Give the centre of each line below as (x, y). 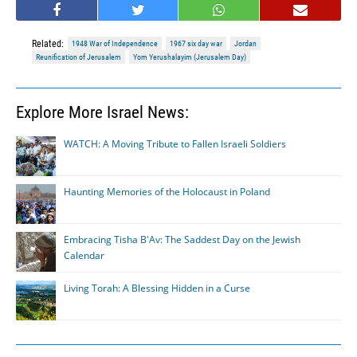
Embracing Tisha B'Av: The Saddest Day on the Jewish (182, 239)
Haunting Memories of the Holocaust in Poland (167, 191)
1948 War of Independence (115, 43)
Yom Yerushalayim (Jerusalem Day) (190, 57)
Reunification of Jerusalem (78, 57)
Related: (48, 43)
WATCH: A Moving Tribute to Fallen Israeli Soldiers (175, 143)
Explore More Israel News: (102, 112)
